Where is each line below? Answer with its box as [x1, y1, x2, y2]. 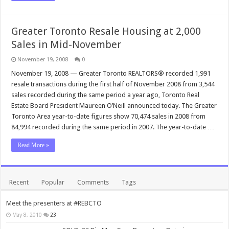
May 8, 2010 [12, 212, 42, 218]
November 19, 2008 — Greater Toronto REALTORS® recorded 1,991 [11, 70, 211, 77]
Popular [41, 178, 65, 186]
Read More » [17, 142, 50, 149]
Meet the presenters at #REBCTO [6, 199, 102, 207]
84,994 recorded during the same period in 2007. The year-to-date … [11, 123, 215, 131]
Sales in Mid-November [11, 38, 122, 51]
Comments [77, 178, 109, 186]
